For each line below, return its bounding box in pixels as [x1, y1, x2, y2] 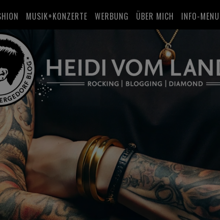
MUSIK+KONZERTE [26, 10, 87, 22]
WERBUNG [95, 10, 129, 22]
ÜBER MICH [136, 10, 174, 22]
